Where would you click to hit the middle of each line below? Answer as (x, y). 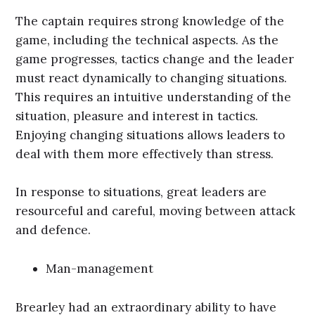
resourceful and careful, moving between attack (156, 211)
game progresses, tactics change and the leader (155, 59)
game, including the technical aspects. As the (147, 40)
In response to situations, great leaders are (141, 192)
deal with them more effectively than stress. (145, 154)
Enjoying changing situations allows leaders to (150, 135)
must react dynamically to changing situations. (152, 78)
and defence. (53, 230)
